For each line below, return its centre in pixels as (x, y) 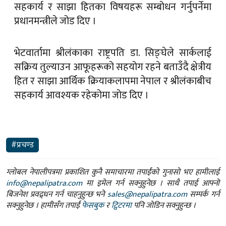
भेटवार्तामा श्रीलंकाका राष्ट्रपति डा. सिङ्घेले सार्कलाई (113, 53)
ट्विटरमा (122, 206)
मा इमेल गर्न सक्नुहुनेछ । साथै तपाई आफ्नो (151, 184)
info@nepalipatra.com (44, 184)
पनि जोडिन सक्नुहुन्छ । (164, 206)
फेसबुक (93, 206)
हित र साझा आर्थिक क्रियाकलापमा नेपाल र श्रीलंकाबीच (113, 81)
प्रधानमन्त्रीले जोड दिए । (55, 21)
